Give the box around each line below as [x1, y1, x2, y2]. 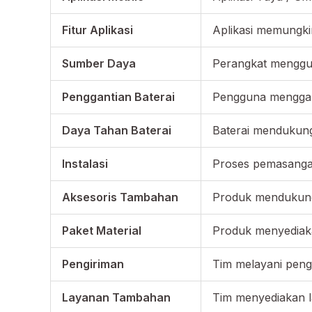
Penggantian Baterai [62, 90, 175, 104]
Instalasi [62, 157, 108, 171]
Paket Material [62, 224, 141, 238]
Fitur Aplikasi [62, 23, 133, 38]
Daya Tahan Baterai [62, 123, 171, 138]
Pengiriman [62, 257, 124, 272]
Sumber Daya [62, 56, 136, 71]
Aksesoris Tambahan [62, 190, 178, 205]
